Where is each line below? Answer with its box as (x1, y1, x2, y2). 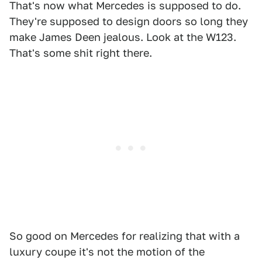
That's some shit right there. (9, 47, 152, 59)
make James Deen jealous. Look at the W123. (9, 31, 236, 43)
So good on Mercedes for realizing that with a (9, 230, 240, 242)
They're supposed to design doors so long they (9, 15, 248, 27)
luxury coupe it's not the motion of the (9, 246, 205, 258)
